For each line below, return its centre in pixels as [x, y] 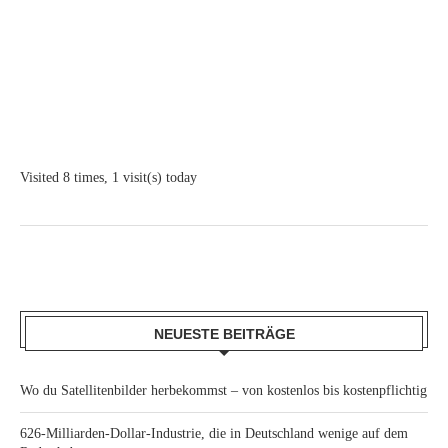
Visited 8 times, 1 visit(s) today [108, 177]
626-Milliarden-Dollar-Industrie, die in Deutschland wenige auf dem [214, 433]
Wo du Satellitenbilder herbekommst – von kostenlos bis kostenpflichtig [223, 390]
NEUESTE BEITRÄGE [224, 334]
